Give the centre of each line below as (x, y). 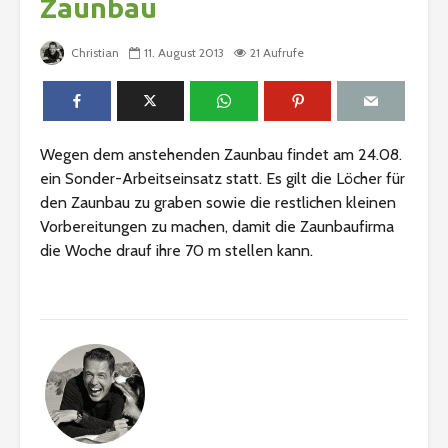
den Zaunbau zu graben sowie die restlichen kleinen (218, 203)
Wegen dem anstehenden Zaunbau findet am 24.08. (221, 155)
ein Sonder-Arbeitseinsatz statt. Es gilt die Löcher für (222, 179)
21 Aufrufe (277, 53)
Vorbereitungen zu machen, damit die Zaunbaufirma (217, 227)
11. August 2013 (184, 53)
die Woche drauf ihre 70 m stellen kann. (176, 251)
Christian (93, 53)
